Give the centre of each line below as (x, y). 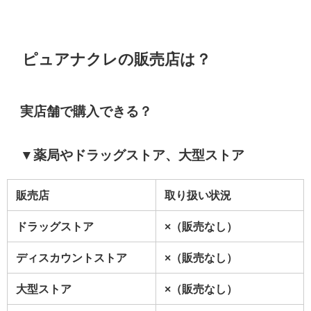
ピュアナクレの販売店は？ (117, 59)
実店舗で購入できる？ (86, 111)
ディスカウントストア (72, 258)
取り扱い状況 (198, 195)
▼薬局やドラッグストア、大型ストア (133, 155)
